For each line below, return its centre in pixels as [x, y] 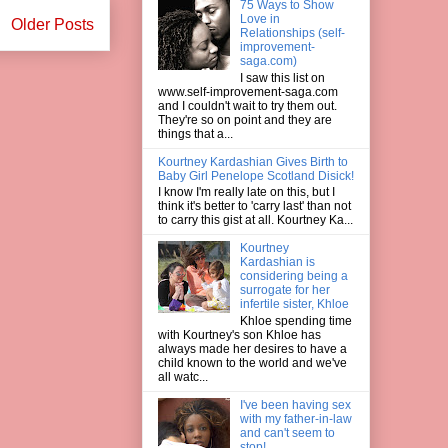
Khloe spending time [295, 320]
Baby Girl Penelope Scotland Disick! [256, 175]
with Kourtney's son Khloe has [239, 334]
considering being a [293, 276]
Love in [259, 19]
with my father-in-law [295, 418]
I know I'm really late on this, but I [246, 192]
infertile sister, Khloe [294, 304]
